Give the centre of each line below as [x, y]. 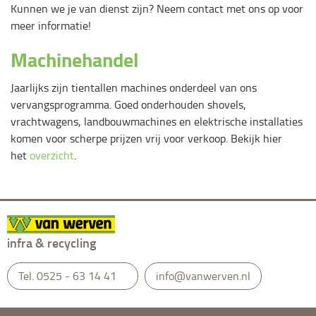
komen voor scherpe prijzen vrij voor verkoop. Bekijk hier [146, 138]
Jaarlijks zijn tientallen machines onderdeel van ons [134, 87]
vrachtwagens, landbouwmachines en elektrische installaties [157, 121]
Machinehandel [75, 59]
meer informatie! [51, 25]
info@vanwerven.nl [203, 276]
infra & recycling [51, 243]
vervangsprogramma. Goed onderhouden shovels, [128, 104]
